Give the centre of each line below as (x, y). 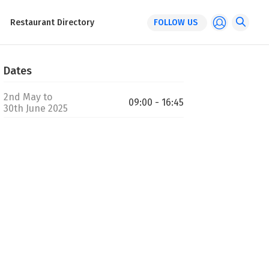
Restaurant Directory (52, 22)
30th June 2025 (36, 108)
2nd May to (28, 97)
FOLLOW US (176, 22)
